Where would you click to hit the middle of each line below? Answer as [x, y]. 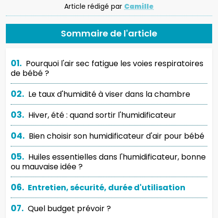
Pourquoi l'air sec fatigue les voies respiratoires [113, 63]
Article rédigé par [94, 6]
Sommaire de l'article [109, 33]
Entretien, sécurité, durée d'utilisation [106, 187]
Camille [139, 6]
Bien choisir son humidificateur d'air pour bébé [115, 136]
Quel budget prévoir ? [68, 208]
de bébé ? [30, 73]
